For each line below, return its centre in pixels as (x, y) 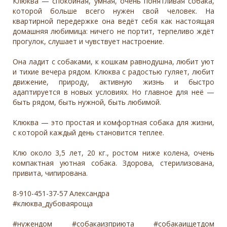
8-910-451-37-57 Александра (61, 194)
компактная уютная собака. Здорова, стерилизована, (113, 163)
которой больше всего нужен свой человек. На (113, 11)
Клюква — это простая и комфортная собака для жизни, (113, 123)
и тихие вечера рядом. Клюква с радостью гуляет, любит (113, 72)
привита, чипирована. (50, 173)
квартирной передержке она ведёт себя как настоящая (113, 21)
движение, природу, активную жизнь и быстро (113, 82)
